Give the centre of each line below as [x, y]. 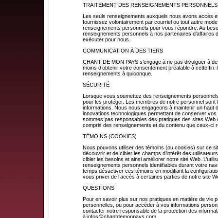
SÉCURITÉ [96, 85]
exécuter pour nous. [108, 39]
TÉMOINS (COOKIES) [110, 136]
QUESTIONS [99, 188]
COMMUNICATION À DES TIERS [123, 51]
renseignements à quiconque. [118, 73]
